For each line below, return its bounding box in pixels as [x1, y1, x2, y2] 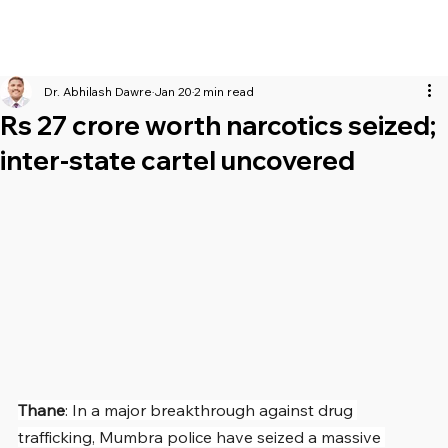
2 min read [194, 84, 254, 100]
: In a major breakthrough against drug [65, 399, 357, 420]
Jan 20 [154, 84, 192, 100]
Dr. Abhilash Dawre [44, 84, 152, 100]
